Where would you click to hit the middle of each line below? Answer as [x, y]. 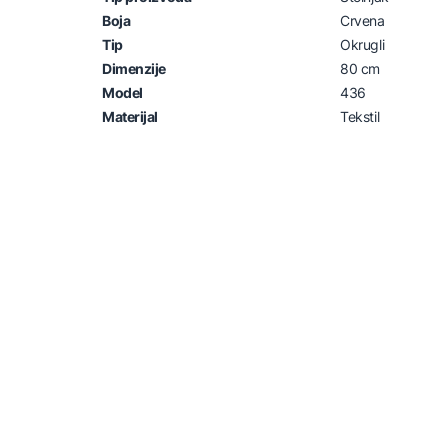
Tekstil [360, 116]
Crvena [362, 20]
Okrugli [362, 44]
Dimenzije [134, 68]
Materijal [130, 116]
